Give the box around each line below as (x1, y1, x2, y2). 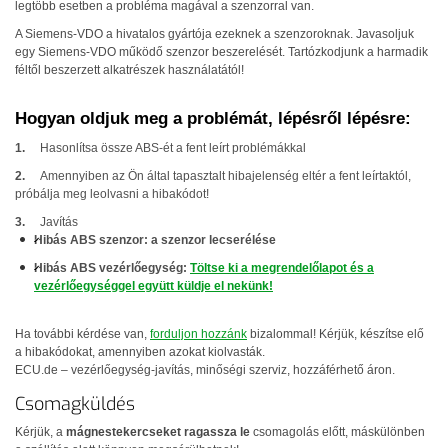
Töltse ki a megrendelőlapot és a (190, 261, 374, 275)
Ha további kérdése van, (15, 327, 150, 341)
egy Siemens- (15, 45, 90, 59)
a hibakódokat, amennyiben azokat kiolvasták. (15, 345, 265, 359)
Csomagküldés (15, 392, 135, 416)
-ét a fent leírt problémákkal (159, 141, 306, 155)
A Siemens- (15, 27, 77, 41)
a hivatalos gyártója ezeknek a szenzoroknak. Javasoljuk (103, 27, 414, 41)
